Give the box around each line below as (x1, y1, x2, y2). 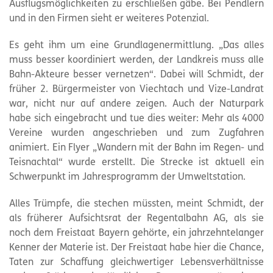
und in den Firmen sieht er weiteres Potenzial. (9, 14, 209, 24)
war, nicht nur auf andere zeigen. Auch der (9, 99, 219, 109)
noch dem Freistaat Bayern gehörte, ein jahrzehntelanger (9, 229, 264, 238)
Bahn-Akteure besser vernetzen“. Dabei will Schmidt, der (9, 70, 264, 80)
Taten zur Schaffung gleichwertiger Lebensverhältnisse (9, 258, 264, 268)
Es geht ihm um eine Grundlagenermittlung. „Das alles (9, 41, 264, 51)
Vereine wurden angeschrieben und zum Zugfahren (9, 129, 264, 138)
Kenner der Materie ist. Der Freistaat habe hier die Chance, (9, 243, 264, 253)
